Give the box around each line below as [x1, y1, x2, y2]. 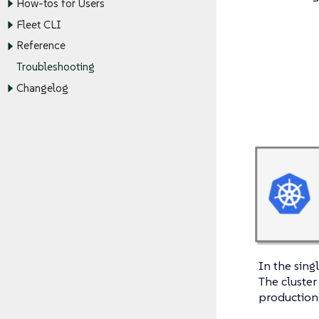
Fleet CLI [16, 18, 61, 32]
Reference [16, 38, 66, 53]
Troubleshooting [16, 60, 95, 74]
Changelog [16, 81, 68, 95]
